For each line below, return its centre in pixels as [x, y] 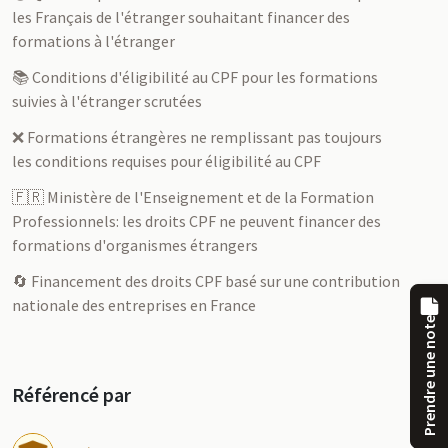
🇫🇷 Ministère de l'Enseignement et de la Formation [193, 197]
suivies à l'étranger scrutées [107, 101]
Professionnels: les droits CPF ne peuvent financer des [196, 221]
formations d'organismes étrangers [135, 245]
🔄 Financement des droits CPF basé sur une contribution [206, 281]
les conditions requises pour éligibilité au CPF [166, 161]
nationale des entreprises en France [134, 305]
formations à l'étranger [93, 41]
